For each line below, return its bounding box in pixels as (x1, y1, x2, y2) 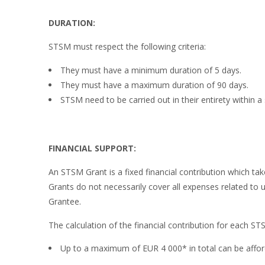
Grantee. (49, 195, 81, 207)
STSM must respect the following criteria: (49, 40, 206, 52)
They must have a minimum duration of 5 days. (60, 64, 241, 76)
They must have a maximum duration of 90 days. (60, 79, 248, 91)
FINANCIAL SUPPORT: (49, 142, 136, 154)
